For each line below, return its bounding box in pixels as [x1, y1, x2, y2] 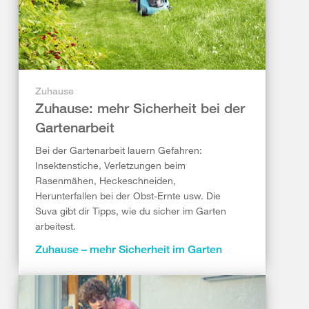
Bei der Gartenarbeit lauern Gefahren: [35, 144, 202, 157]
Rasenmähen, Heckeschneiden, [35, 175, 176, 187]
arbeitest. [35, 220, 76, 232]
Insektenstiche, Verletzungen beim [35, 159, 186, 172]
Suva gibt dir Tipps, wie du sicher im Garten [35, 205, 226, 217]
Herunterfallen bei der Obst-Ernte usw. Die [35, 190, 221, 202]
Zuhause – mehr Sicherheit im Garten [35, 243, 222, 257]
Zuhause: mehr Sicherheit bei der [35, 100, 245, 117]
